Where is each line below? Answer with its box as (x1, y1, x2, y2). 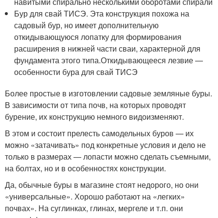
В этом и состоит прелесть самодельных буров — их (5, 127, 194, 139)
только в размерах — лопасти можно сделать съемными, (5, 151, 211, 162)
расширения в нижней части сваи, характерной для (14, 43, 201, 54)
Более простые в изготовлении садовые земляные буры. (5, 88, 212, 99)
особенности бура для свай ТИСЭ (14, 66, 138, 77)
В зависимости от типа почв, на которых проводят (5, 99, 186, 110)
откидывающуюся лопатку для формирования (14, 31, 182, 42)
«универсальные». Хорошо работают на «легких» (5, 191, 185, 202)
